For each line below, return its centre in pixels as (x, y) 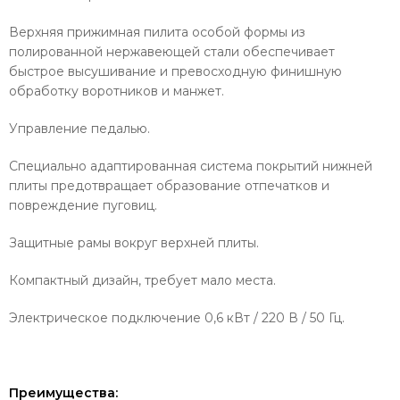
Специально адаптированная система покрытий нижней (191, 166)
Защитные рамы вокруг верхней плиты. (134, 243)
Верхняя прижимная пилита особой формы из (157, 32)
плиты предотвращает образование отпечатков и (169, 186)
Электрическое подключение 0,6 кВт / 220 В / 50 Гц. (177, 318)
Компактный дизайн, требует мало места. (142, 280)
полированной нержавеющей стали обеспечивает (172, 52)
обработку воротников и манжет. (117, 91)
